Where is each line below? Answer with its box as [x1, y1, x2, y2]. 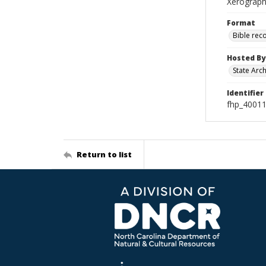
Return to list [77, 148, 132, 160]
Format [227, 18, 255, 28]
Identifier [227, 88, 264, 98]
